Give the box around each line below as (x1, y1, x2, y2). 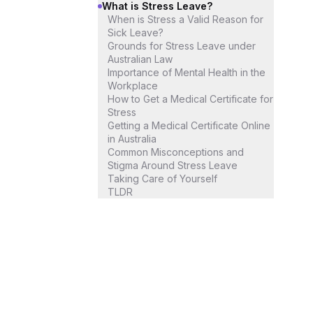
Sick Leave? (108, 27, 163, 38)
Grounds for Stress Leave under (108, 40, 256, 52)
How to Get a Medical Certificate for (108, 93, 273, 105)
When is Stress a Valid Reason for (108, 13, 263, 25)
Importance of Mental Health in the (108, 66, 265, 78)
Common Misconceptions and (108, 146, 244, 158)
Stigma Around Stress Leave (108, 159, 238, 171)
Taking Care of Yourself (108, 173, 217, 184)
